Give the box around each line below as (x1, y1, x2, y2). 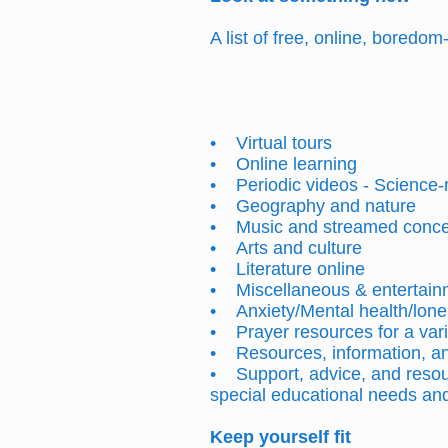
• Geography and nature (210, 196, 416, 216)
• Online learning (210, 154, 357, 174)
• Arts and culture (210, 238, 362, 258)
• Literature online (210, 259, 365, 279)
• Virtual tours (210, 133, 332, 153)
